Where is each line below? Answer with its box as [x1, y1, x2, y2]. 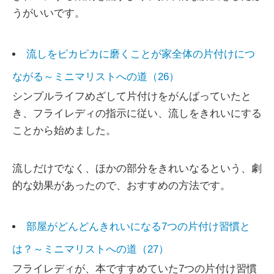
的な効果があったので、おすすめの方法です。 [12, 179, 231, 191]
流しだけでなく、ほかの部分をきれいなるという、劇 [12, 162, 262, 174]
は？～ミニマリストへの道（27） [12, 243, 169, 255]
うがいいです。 [12, 7, 85, 19]
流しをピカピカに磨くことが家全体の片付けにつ [26, 48, 255, 60]
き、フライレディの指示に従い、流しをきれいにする [12, 107, 262, 119]
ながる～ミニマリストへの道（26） [12, 70, 179, 83]
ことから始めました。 [12, 124, 116, 136]
